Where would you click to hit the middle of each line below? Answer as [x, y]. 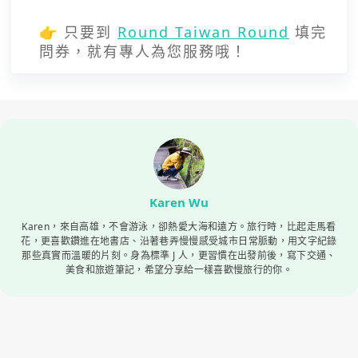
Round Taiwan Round [203, 32]
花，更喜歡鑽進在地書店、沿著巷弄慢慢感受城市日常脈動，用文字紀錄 [179, 241]
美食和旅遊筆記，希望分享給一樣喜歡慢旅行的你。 [179, 269]
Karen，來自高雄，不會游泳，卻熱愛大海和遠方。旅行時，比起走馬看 [179, 226]
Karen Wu [179, 202]
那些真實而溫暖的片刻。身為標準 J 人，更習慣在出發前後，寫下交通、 [179, 255]
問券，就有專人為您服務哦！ [143, 51]
